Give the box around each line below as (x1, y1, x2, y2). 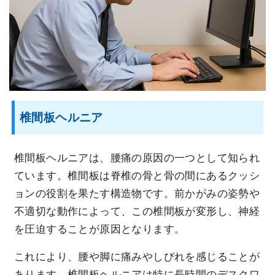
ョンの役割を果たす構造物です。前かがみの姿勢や (14, 188, 260, 200)
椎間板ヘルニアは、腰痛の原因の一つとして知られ (14, 152, 260, 165)
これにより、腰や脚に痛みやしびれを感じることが (14, 251, 260, 263)
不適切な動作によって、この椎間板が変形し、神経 (14, 206, 260, 218)
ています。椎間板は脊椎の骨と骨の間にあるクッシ (14, 170, 260, 182)
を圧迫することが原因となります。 (14, 223, 185, 236)
